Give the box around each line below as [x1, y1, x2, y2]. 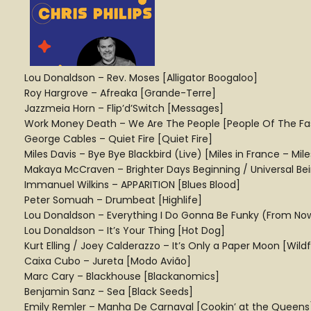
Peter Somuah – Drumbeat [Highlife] [24, 193, 202, 207]
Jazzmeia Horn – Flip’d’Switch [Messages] [24, 101, 224, 115]
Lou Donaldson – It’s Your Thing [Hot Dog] [24, 224, 225, 237]
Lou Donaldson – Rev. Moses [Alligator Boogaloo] [24, 71, 258, 85]
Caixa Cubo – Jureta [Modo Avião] [24, 254, 191, 268]
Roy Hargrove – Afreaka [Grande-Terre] [24, 86, 216, 100]
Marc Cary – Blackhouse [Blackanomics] [24, 269, 219, 283]
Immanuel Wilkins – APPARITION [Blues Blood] [24, 178, 240, 192]
